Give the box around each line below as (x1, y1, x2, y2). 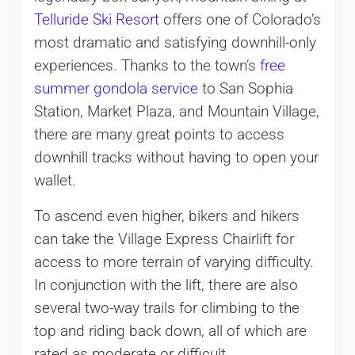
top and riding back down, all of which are (33, 322, 307, 340)
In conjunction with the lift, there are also (33, 276, 298, 294)
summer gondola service (33, 79, 198, 97)
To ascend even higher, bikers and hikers (33, 207, 300, 225)
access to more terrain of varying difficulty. (33, 253, 314, 271)
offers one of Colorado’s (158, 10, 321, 29)
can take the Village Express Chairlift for (33, 230, 294, 248)
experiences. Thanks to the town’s (33, 56, 260, 74)
